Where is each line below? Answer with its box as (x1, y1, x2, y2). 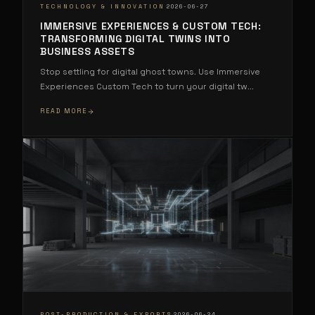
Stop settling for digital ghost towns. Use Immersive (40, 66, 260, 78)
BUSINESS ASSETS (40, 45, 135, 58)
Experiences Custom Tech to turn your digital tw (40, 81, 247, 93)
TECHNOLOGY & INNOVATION (40, 2, 165, 10)
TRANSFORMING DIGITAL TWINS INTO (40, 32, 231, 46)
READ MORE (40, 107, 87, 116)
